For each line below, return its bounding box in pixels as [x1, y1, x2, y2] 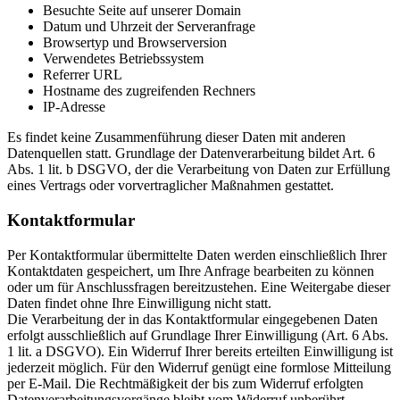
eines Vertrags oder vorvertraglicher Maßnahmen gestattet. [7, 178, 334, 194]
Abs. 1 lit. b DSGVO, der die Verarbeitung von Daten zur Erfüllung [7, 162, 390, 178]
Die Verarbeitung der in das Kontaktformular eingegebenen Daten [7, 311, 378, 327]
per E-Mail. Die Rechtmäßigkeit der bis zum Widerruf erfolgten [7, 375, 363, 391]
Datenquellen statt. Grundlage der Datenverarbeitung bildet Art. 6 [7, 146, 375, 162]
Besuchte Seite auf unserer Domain [43, 3, 241, 19]
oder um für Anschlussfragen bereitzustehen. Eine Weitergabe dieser [7, 279, 390, 295]
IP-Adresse [43, 99, 105, 115]
